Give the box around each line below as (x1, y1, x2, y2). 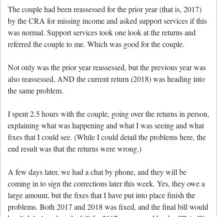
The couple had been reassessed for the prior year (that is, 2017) (8, 3, 201, 14)
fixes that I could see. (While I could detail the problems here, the (8, 131, 206, 142)
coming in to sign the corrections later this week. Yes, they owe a (8, 178, 205, 188)
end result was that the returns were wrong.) (8, 143, 141, 154)
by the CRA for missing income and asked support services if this (8, 15, 207, 26)
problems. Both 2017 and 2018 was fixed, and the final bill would (8, 201, 208, 212)
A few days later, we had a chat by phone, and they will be (8, 166, 186, 177)
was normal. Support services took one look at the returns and (8, 27, 196, 37)
